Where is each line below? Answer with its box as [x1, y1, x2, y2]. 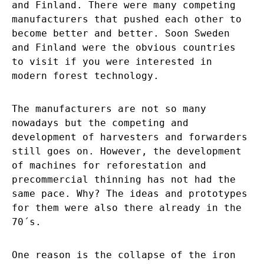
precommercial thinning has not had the [12, 174, 236, 186]
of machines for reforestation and [12, 160, 206, 171]
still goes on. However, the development [12, 146, 242, 157]
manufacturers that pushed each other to [12, 14, 242, 25]
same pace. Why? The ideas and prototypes [12, 188, 247, 200]
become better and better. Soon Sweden [12, 28, 230, 39]
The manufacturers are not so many [12, 103, 206, 115]
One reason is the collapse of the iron [12, 249, 236, 261]
